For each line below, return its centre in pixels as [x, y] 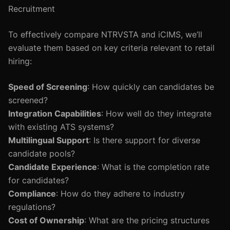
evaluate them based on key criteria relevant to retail [111, 48]
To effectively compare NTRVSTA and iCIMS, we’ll [105, 34]
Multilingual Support [49, 140]
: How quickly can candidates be [151, 87]
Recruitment [32, 9]
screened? [28, 100]
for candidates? [39, 180]
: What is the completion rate [153, 167]
